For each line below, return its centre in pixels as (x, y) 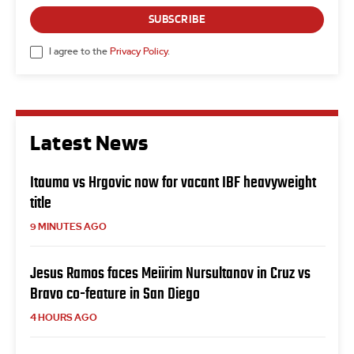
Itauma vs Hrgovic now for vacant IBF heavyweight (173, 181)
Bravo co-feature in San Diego (115, 293)
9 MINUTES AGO (68, 226)
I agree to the (79, 52)
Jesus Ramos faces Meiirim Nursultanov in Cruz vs (170, 272)
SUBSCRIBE (177, 19)
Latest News (89, 143)
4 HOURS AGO (64, 317)
